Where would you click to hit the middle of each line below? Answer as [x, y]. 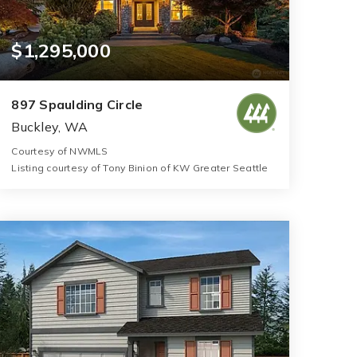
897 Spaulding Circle [77, 105]
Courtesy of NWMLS [60, 151]
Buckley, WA [49, 127]
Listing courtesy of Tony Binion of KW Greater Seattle [140, 168]
